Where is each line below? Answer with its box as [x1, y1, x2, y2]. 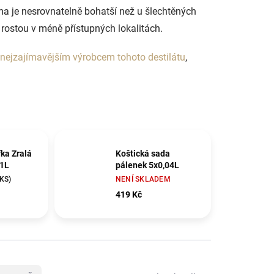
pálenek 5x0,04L [115, 160, 179, 170]
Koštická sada [115, 148, 170, 158]
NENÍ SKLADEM [115, 174, 171, 183]
